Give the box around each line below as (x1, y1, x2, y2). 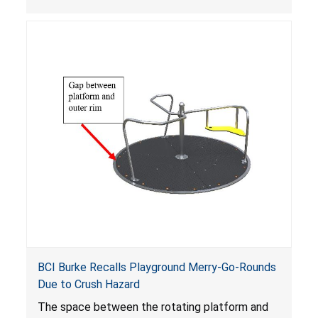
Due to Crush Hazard (37, 277, 140, 291)
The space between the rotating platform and (37, 300, 268, 314)
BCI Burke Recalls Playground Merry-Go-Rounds (37, 260, 276, 274)
